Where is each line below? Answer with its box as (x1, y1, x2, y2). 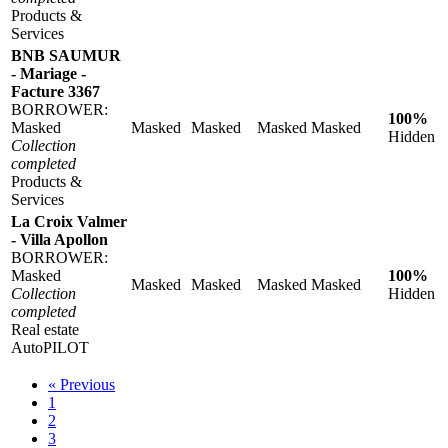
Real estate (11, 320, 79, 338)
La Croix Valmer (11, 212, 127, 230)
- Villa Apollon (11, 230, 108, 248)
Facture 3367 (11, 82, 100, 100)
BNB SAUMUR (11, 46, 121, 64)
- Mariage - (11, 64, 86, 82)
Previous (60, 375, 115, 393)
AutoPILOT (11, 338, 89, 356)
